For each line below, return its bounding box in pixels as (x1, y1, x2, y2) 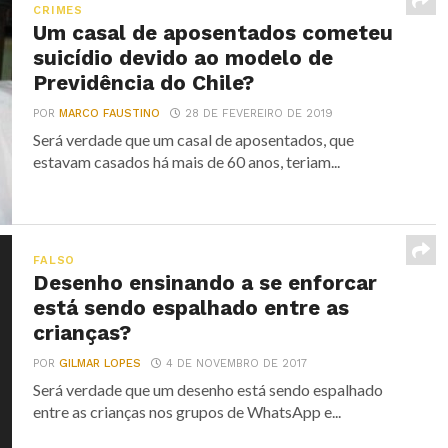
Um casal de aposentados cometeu (33, 21, 394, 45)
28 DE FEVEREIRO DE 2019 (185, 107, 334, 120)
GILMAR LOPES (59, 357, 142, 370)
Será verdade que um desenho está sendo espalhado (33, 380, 384, 399)
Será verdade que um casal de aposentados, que (33, 130, 355, 149)
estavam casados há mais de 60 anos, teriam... (33, 152, 341, 171)
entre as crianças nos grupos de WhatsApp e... (33, 402, 342, 421)
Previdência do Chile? (33, 71, 255, 95)
